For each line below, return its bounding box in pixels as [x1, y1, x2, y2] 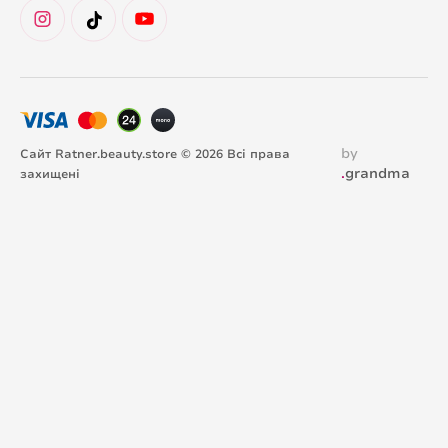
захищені [20, 166, 80, 183]
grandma [345, 164, 411, 184]
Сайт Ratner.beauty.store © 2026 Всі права [20, 146, 290, 163]
